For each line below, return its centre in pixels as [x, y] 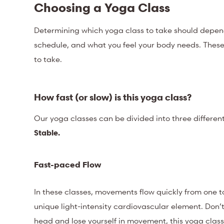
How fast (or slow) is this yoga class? [113, 97]
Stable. [47, 132]
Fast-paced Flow [68, 164]
